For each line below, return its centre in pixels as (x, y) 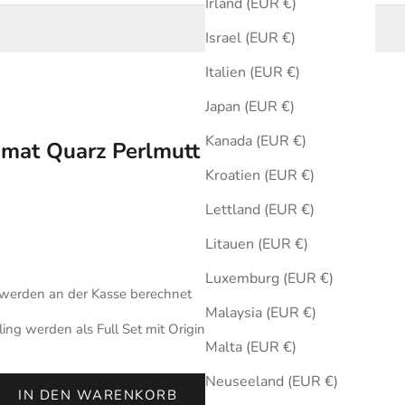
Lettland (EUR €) (260, 210)
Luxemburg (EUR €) (269, 279)
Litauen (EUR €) (257, 245)
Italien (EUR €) (253, 73)
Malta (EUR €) (251, 348)
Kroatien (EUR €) (260, 176)
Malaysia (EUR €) (261, 313)
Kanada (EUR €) (256, 141)
